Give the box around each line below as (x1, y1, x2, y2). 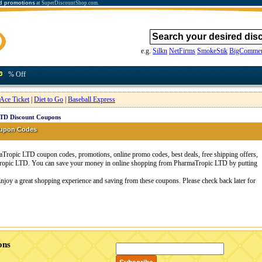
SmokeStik (197, 47, 227, 55)
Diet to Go (34, 95, 63, 104)
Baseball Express (68, 95, 115, 104)
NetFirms (169, 47, 195, 55)
